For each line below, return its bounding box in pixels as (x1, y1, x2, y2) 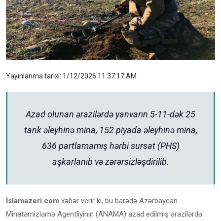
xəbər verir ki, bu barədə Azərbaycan (59, 196, 178, 206)
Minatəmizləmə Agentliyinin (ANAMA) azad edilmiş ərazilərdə (6, 210, 202, 219)
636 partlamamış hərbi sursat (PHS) (41, 141, 180, 151)
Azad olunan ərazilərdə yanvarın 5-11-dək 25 (26, 109, 195, 120)
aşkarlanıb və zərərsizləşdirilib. (52, 156, 169, 167)
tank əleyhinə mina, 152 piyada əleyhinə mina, (24, 125, 197, 136)
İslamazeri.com (6, 196, 59, 206)
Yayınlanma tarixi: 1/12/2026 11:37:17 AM (6, 72, 137, 80)
